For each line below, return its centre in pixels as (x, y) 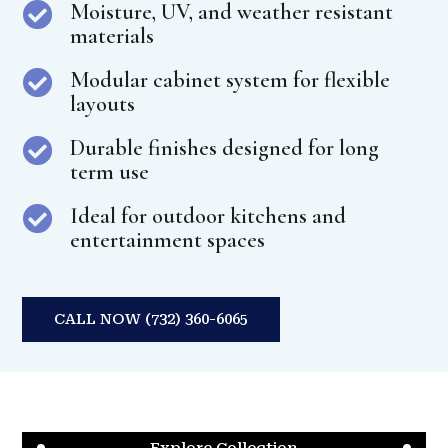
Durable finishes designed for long (224, 147)
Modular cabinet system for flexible (229, 79)
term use (109, 171)
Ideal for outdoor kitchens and (207, 215)
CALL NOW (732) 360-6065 (151, 318)
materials (111, 35)
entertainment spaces (167, 239)
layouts (102, 103)
